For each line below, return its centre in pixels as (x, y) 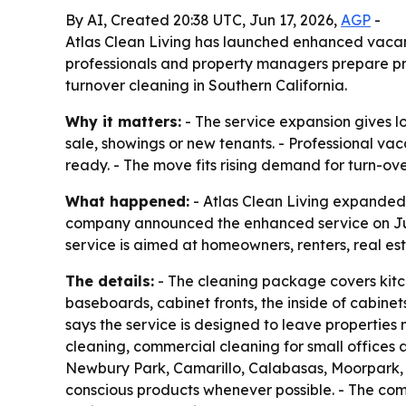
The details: (110, 281)
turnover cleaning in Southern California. (206, 85)
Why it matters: (123, 121)
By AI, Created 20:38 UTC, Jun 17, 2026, (203, 20)
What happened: (127, 201)
